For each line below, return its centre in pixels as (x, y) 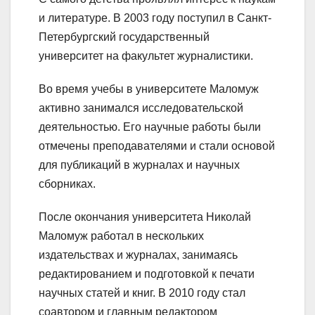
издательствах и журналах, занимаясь (138, 255)
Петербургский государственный (124, 37)
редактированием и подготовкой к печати (147, 274)
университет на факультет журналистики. (146, 56)
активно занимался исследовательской (141, 108)
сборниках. (67, 184)
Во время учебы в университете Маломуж (149, 89)
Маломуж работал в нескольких (121, 236)
